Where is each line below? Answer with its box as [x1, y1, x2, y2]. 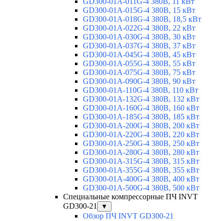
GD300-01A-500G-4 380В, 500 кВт [83, 184, 199, 192]
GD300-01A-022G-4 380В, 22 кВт [83, 24, 195, 33]
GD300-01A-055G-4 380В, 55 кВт [83, 59, 195, 68]
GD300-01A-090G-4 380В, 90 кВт [83, 77, 195, 86]
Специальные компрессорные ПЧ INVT [63, 192, 198, 201]
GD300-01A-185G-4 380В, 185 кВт [83, 112, 199, 121]
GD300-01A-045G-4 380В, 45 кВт [83, 50, 195, 59]
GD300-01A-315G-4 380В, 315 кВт [83, 157, 199, 166]
